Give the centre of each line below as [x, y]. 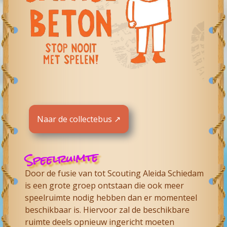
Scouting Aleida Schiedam [156, 173]
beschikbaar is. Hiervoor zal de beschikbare [107, 210]
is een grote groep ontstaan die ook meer [105, 185]
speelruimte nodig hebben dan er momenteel [111, 197]
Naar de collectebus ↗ [79, 119]
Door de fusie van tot [66, 173]
